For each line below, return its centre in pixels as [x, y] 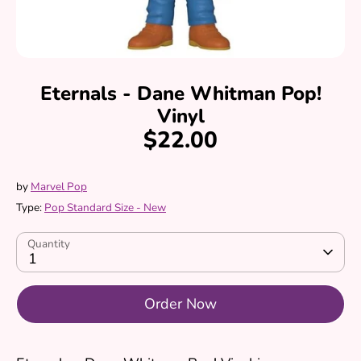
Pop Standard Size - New [105, 207]
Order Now [180, 304]
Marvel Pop [59, 187]
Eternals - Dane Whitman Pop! [180, 93]
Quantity [49, 244]
